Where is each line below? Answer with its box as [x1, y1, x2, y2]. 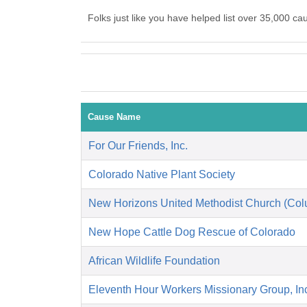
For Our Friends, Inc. [88, 140, 188, 152]
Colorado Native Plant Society [88, 169, 235, 181]
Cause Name [88, 112, 140, 123]
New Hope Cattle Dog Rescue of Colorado [88, 226, 295, 238]
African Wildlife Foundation [88, 255, 220, 267]
